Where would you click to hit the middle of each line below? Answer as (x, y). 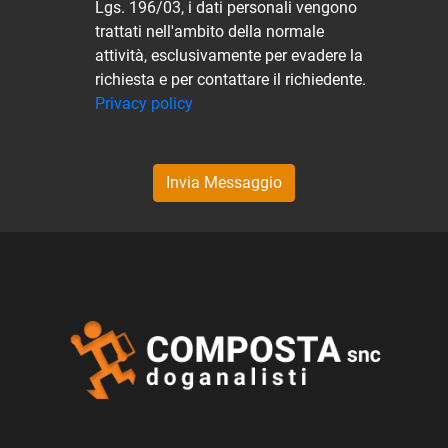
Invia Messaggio (224, 182)
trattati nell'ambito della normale (209, 31)
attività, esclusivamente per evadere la (229, 55)
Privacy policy (144, 103)
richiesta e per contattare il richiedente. (230, 79)
